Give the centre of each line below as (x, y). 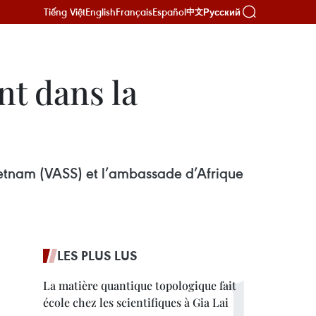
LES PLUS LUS (97, 255)
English (101, 12)
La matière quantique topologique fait (140, 285)
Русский (222, 12)
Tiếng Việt (65, 12)
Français (134, 12)
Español (169, 12)
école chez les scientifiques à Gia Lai (136, 302)
